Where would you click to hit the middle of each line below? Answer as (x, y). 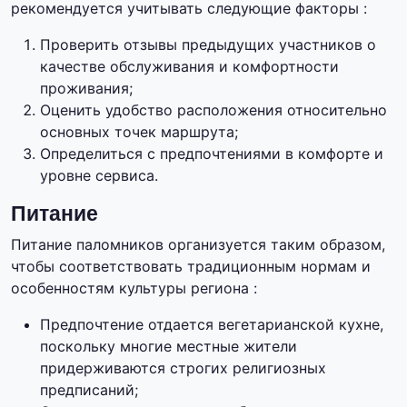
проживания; (86, 89)
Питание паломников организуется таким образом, (198, 245)
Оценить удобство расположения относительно (213, 110)
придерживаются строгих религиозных (183, 368)
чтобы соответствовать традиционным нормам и (191, 267)
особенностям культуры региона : (134, 288)
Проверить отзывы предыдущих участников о (208, 45)
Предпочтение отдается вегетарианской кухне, (212, 325)
